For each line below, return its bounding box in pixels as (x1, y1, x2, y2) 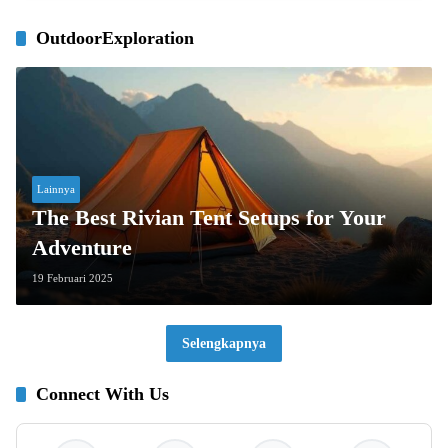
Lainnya (37, 182, 75, 195)
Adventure (32, 234, 132, 260)
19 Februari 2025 (32, 271, 113, 284)
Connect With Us (36, 383, 169, 404)
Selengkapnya (182, 335, 266, 351)
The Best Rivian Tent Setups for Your (32, 204, 386, 230)
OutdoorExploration (36, 28, 194, 48)
